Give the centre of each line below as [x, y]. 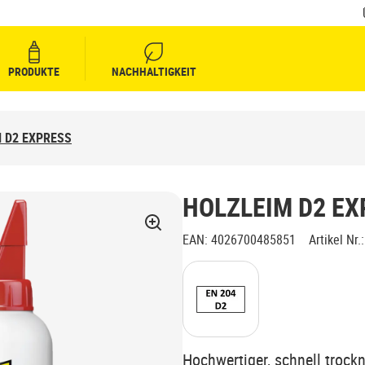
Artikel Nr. [335, 240]
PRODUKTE [34, 71]
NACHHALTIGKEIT [154, 71]
